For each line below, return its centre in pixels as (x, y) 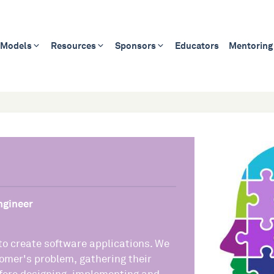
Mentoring (250, 46)
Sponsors (135, 46)
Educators (197, 46)
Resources (73, 46)
